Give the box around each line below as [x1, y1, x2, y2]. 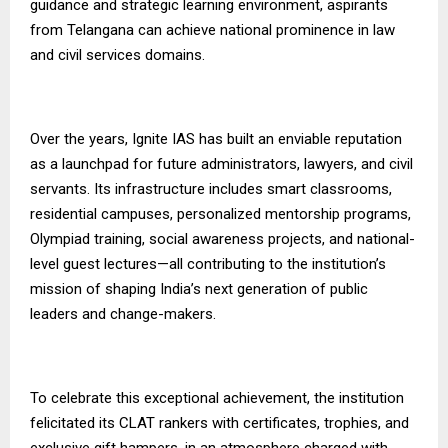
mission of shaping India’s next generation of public [30, 279, 368, 298]
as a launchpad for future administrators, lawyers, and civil [30, 154, 413, 173]
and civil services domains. [30, 45, 205, 64]
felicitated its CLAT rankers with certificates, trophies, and [30, 413, 409, 432]
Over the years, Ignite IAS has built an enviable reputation [30, 129, 402, 148]
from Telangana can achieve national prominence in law [30, 20, 395, 39]
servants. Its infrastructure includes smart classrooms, [30, 179, 392, 198]
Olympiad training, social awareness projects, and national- [30, 229, 415, 248]
